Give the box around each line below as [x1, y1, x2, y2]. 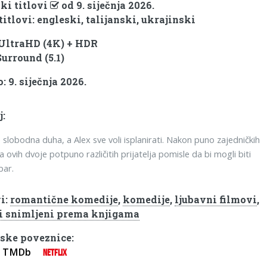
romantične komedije [10, 193, 119, 206]
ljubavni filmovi [175, 193, 257, 206]
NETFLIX [43, 247, 67, 258]
